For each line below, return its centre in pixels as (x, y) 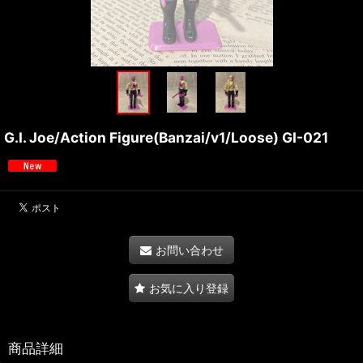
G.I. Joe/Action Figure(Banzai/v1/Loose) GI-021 (166, 137)
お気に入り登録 (189, 288)
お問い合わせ (189, 250)
